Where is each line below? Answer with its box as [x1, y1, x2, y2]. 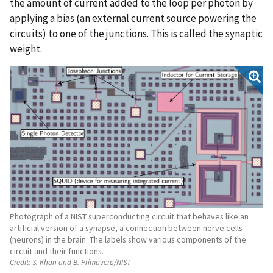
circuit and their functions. [10, 245, 104, 257]
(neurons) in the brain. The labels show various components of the [10, 233, 246, 245]
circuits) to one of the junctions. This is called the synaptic [10, 26, 263, 40]
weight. [10, 41, 42, 55]
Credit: [10, 257, 30, 268]
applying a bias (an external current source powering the [10, 11, 257, 25]
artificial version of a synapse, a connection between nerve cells [10, 222, 243, 233]
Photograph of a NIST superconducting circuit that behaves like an [10, 210, 249, 222]
